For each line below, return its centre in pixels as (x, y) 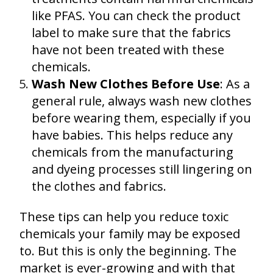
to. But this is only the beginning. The (128, 250)
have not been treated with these (128, 49)
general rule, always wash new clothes (142, 101)
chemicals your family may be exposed (130, 233)
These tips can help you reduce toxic (124, 216)
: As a (235, 83)
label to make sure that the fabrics (131, 32)
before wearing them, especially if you (141, 118)
